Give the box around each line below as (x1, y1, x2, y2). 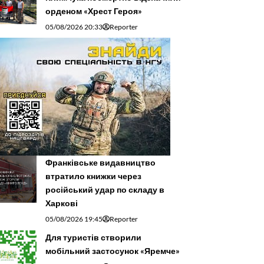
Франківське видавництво (45, 157, 156, 168)
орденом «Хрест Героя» (45, 6, 142, 16)
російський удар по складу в (45, 184, 164, 195)
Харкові (45, 198, 78, 209)
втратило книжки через (45, 171, 141, 181)
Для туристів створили (45, 232, 141, 243)
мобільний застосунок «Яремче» (45, 246, 180, 256)
